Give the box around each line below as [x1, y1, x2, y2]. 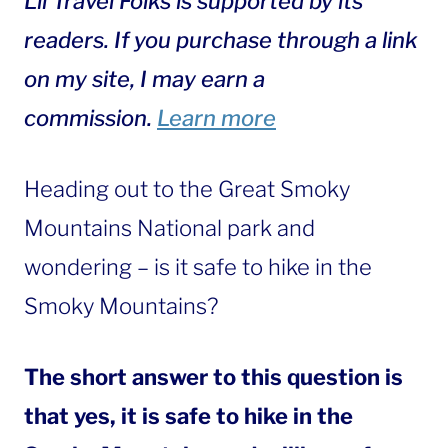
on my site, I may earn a [24, 66, 265, 92]
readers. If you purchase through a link [24, 27, 418, 53]
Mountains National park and [24, 215, 315, 241]
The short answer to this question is [24, 364, 403, 390]
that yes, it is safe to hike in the [24, 403, 353, 429]
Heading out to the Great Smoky [24, 176, 350, 202]
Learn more [157, 105, 276, 131]
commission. [24, 105, 157, 131]
